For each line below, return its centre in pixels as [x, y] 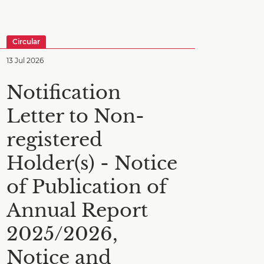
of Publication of [87, 187]
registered [55, 140]
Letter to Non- [75, 116]
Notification [64, 93]
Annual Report [77, 210]
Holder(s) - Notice [92, 163]
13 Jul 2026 [25, 60]
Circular [26, 42]
